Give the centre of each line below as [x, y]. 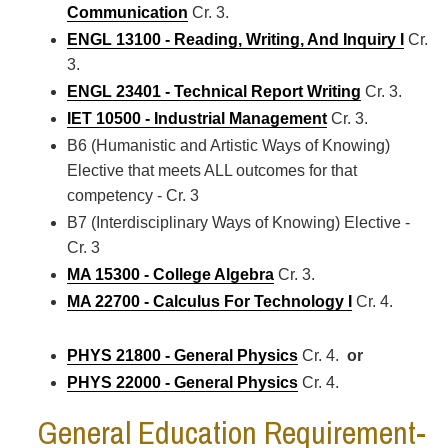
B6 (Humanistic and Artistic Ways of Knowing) [228, 145]
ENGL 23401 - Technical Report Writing [214, 91]
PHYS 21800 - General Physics [182, 355]
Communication [127, 12]
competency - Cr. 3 [133, 195]
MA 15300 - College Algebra [170, 274]
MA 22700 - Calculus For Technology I [209, 301]
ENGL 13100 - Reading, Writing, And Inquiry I [235, 39]
